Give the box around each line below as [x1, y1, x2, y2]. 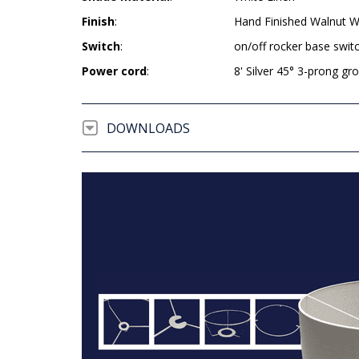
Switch [82, 38, 120, 54]
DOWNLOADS [107, 119, 190, 137]
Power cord [82, 63, 147, 79]
